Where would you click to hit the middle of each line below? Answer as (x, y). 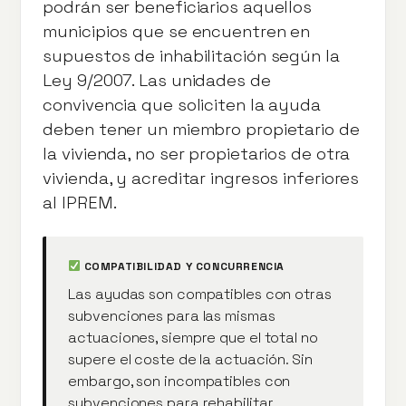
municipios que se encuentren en (177, 31)
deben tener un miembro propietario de (201, 129)
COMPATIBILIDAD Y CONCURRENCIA (183, 266)
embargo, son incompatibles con (179, 381)
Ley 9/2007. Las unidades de (157, 80)
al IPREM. (80, 202)
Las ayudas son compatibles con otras (200, 294)
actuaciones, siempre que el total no (193, 337)
